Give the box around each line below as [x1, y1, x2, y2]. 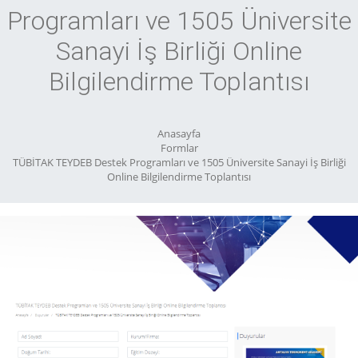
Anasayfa [157, 126, 201, 141]
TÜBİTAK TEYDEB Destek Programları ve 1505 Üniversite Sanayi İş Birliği [12, 155, 346, 170]
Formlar [160, 141, 198, 156]
